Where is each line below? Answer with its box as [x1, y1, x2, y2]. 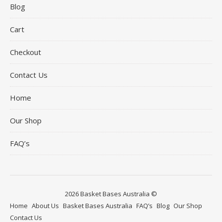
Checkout [10, 47, 41, 57]
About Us [32, 201, 59, 211]
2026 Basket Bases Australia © [65, 189, 157, 199]
